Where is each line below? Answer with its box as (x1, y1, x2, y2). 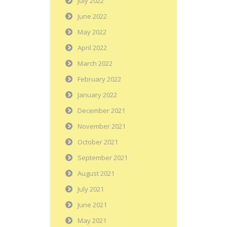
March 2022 (78, 59, 112, 68)
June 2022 (78, 12, 107, 21)
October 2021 (78, 137, 118, 147)
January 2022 (78, 90, 117, 100)
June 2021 (78, 200, 107, 210)
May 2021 (78, 216, 106, 225)
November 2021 (78, 122, 126, 131)
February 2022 (78, 74, 121, 84)
